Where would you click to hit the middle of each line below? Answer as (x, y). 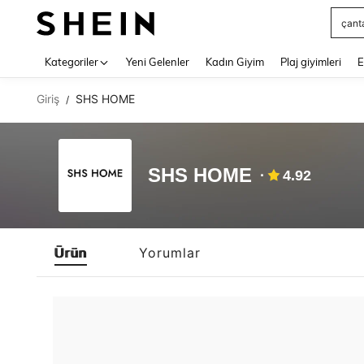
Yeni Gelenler (158, 62)
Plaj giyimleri (311, 62)
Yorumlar (170, 252)
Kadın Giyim (235, 62)
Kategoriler (71, 62)
